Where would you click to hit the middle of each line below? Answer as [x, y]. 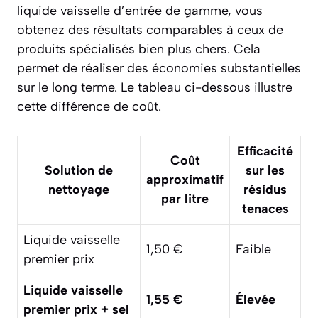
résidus [265, 190]
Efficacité [265, 152]
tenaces [265, 209]
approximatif [185, 180]
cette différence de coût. [89, 107]
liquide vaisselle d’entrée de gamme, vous [140, 11]
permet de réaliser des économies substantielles [159, 68]
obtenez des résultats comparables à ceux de [150, 30]
